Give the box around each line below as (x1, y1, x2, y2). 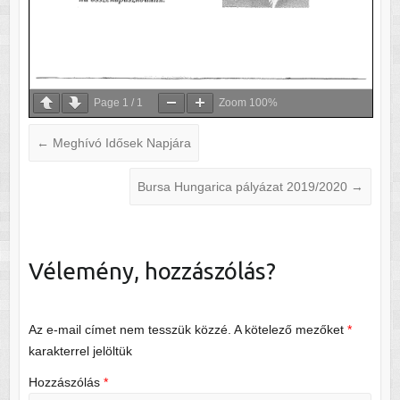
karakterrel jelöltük (28, 343, 132, 358)
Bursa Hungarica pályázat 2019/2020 (137, 179, 352, 194)
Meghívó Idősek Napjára (48, 135, 191, 150)
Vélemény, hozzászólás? (28, 257, 276, 284)
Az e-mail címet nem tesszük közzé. (28, 321, 231, 337)
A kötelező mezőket (233, 321, 347, 337)
